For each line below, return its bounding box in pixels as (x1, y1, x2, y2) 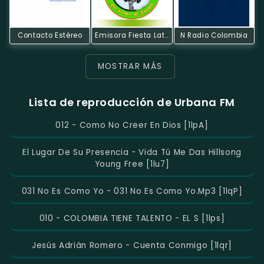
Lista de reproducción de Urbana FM (29, 95, 235, 110)
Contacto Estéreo (17, 30, 82, 40)
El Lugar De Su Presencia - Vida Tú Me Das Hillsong (22, 147, 242, 159)
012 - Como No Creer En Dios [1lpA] (55, 120, 209, 131)
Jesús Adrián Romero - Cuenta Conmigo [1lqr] (31, 240, 233, 252)
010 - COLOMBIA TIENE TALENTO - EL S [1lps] (39, 213, 225, 225)
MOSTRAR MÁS (97, 60, 163, 72)
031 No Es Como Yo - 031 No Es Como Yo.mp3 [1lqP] (21, 186, 243, 197)
